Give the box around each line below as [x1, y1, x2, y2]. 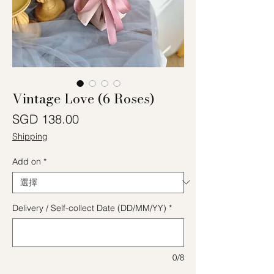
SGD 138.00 [12, 111, 79, 127]
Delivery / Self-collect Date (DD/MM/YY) [12, 202, 166, 213]
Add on [12, 155, 41, 167]
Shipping [12, 130, 48, 142]
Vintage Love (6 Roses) [12, 87, 155, 109]
